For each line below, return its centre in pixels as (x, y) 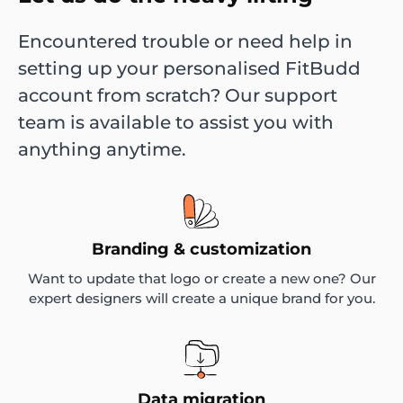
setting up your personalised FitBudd (189, 68)
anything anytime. (102, 149)
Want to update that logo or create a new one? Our (201, 278)
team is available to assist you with (176, 122)
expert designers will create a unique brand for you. (201, 298)
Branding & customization (201, 249)
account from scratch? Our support (178, 95)
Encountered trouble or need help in (185, 41)
